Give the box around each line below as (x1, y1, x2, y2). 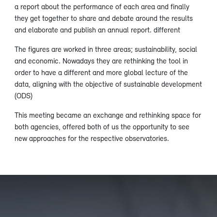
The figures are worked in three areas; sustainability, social (15, 44, 197, 53)
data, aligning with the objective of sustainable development (15, 79, 202, 88)
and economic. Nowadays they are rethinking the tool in (15, 56, 188, 65)
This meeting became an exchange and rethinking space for (15, 110, 201, 119)
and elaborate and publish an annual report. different (15, 25, 180, 34)
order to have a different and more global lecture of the (15, 67, 188, 77)
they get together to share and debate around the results (15, 13, 193, 22)
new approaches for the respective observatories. (15, 133, 169, 142)
